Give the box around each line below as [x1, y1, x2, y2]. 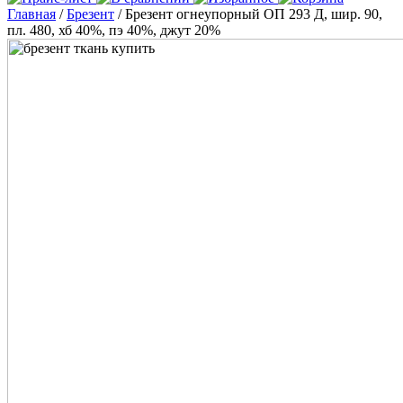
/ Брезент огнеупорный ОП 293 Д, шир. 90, [114, 6, 382, 22]
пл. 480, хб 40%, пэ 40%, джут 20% [7, 22, 220, 38]
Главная [7, 6, 56, 22]
